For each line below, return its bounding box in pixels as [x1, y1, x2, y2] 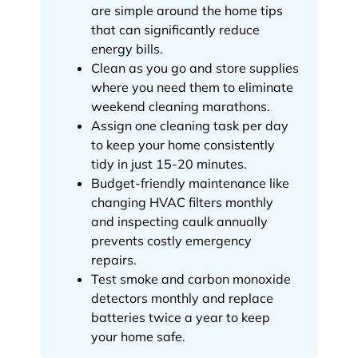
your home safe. [91, 328, 185, 344]
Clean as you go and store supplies [91, 59, 299, 76]
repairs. [91, 251, 137, 268]
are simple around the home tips [91, 2, 283, 18]
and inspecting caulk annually [91, 213, 268, 229]
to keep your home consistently [91, 136, 275, 153]
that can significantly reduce [91, 21, 260, 38]
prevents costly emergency [91, 232, 252, 249]
